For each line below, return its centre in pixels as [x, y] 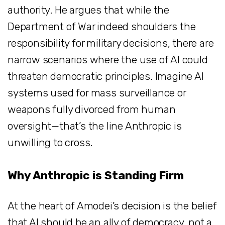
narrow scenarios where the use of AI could [108, 59]
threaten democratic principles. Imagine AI [106, 76]
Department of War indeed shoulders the [102, 26]
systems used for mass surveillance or [97, 92]
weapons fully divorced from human [92, 109]
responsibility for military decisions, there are [111, 43]
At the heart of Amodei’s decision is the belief [112, 206]
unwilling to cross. [50, 142]
